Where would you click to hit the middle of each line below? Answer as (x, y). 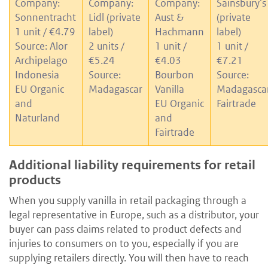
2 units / (106, 46)
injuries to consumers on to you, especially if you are (124, 244)
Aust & (170, 18)
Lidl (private (115, 18)
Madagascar (115, 89)
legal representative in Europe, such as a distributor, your (134, 215)
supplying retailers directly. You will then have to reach (129, 258)
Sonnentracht (45, 18)
